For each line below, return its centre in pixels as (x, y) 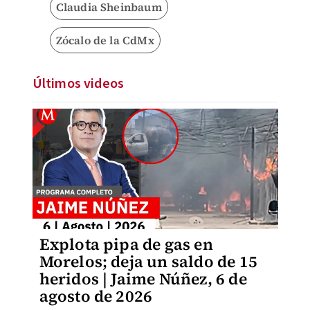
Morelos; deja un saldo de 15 (148, 262)
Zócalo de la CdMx (105, 40)
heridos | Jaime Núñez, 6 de (143, 279)
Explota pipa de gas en (126, 244)
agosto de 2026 (96, 296)
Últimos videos (78, 84)
